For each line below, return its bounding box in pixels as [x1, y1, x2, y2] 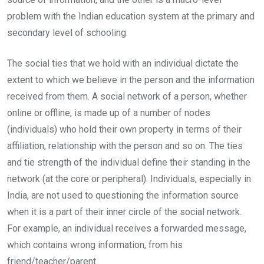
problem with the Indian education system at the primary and [7, 10, 255, 22]
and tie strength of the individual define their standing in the [7, 156, 250, 168]
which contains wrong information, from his [7, 239, 183, 250]
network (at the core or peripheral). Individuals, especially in [7, 173, 251, 184]
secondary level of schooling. [7, 27, 128, 38]
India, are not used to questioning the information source [7, 189, 239, 201]
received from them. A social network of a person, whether [7, 90, 247, 102]
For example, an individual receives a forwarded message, [7, 222, 246, 234]
